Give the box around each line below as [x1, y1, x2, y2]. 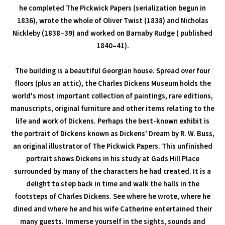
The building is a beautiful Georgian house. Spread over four [15, 66, 210, 75]
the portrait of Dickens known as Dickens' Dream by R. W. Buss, [11, 129, 214, 138]
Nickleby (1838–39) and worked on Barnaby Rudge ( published [13, 28, 212, 38]
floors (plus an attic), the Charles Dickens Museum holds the [14, 78, 211, 88]
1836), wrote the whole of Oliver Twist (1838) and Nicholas [17, 16, 208, 25]
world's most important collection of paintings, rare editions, [12, 91, 213, 100]
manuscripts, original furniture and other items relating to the [11, 103, 214, 113]
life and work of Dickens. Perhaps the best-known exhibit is [16, 116, 209, 126]
